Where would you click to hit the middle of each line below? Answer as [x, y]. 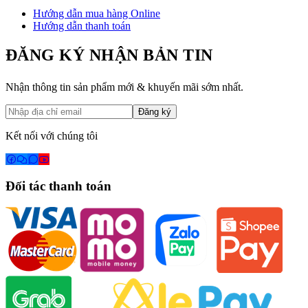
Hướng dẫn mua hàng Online [97, 14]
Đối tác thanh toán [58, 186]
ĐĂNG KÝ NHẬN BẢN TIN [109, 55]
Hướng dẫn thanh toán [82, 26]
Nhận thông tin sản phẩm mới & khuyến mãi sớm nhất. [124, 87]
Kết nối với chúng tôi [52, 136]
